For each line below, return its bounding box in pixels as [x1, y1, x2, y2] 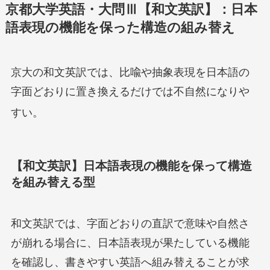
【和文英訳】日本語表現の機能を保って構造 [10, 159, 252, 172]
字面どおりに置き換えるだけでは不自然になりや [10, 85, 250, 98]
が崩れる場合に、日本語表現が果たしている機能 [10, 237, 250, 250]
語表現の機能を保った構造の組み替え [5, 20, 235, 35]
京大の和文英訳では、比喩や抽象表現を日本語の [10, 66, 250, 78]
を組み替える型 [10, 175, 95, 189]
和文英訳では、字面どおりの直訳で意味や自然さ [10, 218, 250, 230]
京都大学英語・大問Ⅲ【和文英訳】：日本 [5, 2, 257, 17]
